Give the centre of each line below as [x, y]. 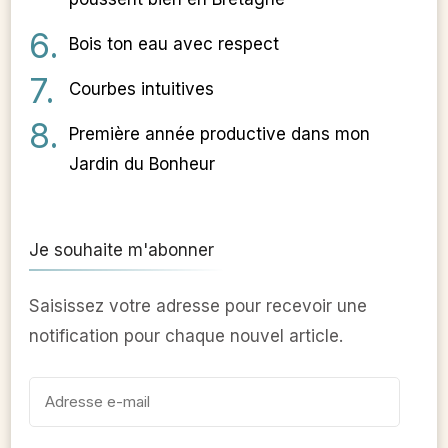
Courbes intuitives [141, 89]
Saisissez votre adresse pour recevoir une [198, 306]
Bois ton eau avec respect [174, 44]
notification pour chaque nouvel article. [186, 336]
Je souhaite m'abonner [121, 250]
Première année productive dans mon [219, 134]
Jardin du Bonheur [142, 164]
